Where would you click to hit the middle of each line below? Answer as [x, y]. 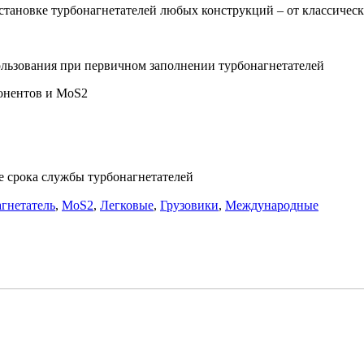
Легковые [127, 205]
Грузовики [189, 205]
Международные [272, 205]
